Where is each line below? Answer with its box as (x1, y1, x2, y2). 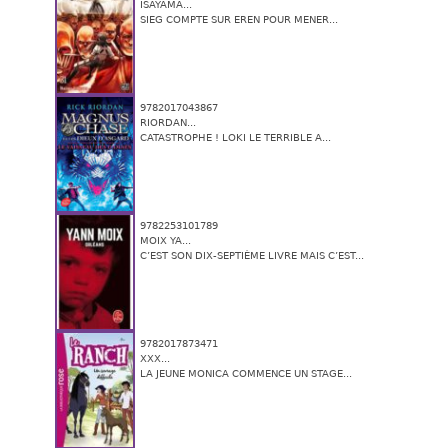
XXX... (140, 353, 170, 365)
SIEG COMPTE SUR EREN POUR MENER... (140, 14, 338, 26)
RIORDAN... (140, 117, 196, 129)
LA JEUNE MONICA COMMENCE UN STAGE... (140, 368, 352, 380)
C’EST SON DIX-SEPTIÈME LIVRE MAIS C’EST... (140, 250, 364, 262)
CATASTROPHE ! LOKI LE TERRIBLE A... (140, 132, 331, 144)
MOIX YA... (140, 235, 191, 247)
